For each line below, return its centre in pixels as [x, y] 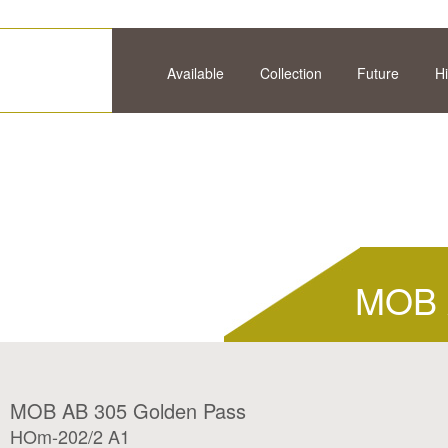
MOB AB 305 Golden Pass [128, 411]
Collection [290, 73]
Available [195, 73]
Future [378, 73]
